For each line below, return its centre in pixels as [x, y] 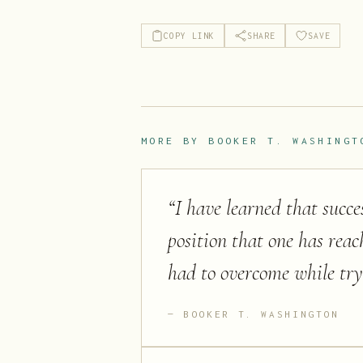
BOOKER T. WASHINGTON [261, 314]
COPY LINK [189, 35]
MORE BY [175, 141]
